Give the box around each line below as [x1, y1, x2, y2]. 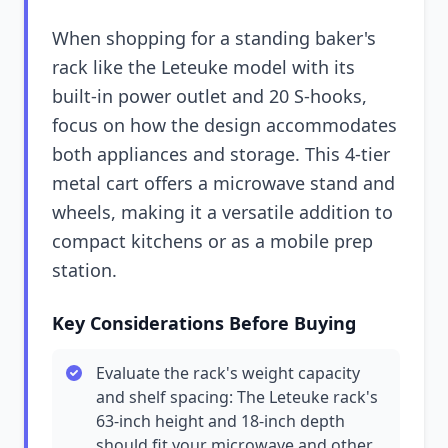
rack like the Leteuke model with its [52, 55, 355, 79]
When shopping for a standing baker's [52, 26, 376, 50]
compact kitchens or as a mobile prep [52, 229, 373, 253]
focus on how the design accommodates [52, 113, 397, 137]
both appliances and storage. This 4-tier [52, 142, 390, 166]
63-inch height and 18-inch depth [96, 410, 345, 432]
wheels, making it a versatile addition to [52, 200, 393, 224]
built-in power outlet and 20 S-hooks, [52, 84, 367, 108]
